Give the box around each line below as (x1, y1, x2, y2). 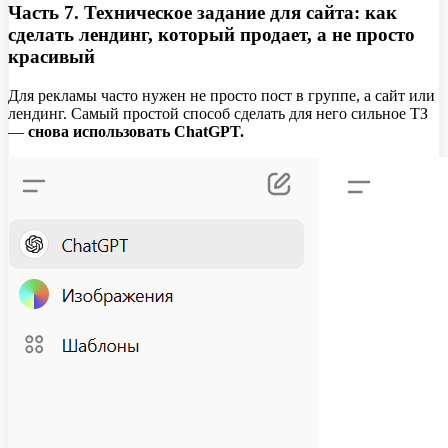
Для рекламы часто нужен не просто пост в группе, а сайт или (8, 87, 435, 105)
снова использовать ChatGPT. (28, 123, 244, 141)
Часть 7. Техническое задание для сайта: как (8, 2, 397, 24)
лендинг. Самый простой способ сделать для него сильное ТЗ (8, 105, 428, 123)
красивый (8, 46, 95, 68)
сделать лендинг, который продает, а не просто (8, 24, 415, 46)
